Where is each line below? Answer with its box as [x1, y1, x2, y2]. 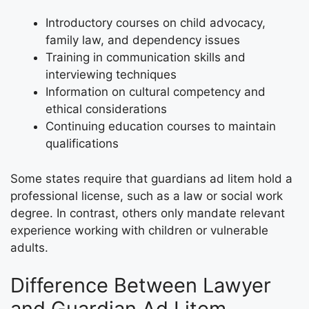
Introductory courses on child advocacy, [46, 16, 266, 30]
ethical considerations [46, 102, 167, 116]
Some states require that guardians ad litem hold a [10, 171, 292, 186]
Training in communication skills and [46, 50, 246, 64]
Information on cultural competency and [46, 85, 266, 99]
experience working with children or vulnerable [10, 223, 268, 237]
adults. [10, 240, 48, 255]
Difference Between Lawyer [10, 273, 271, 297]
